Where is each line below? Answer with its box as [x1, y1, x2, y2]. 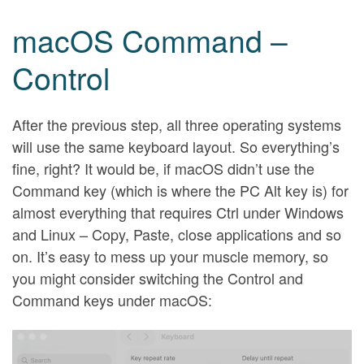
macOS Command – [12, 17, 288, 62]
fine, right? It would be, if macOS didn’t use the [12, 158, 314, 180]
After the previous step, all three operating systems [12, 114, 341, 136]
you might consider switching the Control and [12, 267, 303, 289]
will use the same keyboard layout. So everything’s [12, 136, 340, 158]
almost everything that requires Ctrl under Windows [12, 201, 344, 223]
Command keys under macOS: [12, 289, 212, 311]
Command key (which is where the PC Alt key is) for [12, 180, 349, 201]
